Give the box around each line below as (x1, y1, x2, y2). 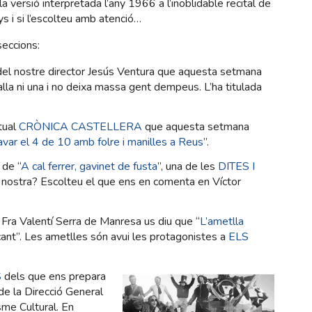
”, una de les (157, 159, 218, 175)
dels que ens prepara (1, 269, 106, 285)
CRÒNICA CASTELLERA (19, 119, 142, 135)
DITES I (218, 159, 255, 175)
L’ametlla (200, 214, 244, 230)
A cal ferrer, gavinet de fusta (21, 159, 157, 175)
